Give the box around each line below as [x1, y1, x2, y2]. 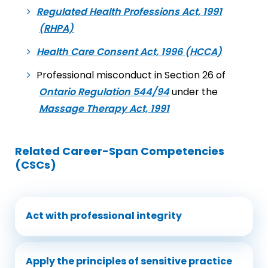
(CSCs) [15, 157, 56, 172]
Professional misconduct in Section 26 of [36, 68, 226, 82]
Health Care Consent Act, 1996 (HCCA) [36, 45, 222, 59]
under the [169, 85, 218, 99]
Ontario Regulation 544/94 [39, 85, 169, 99]
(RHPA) [39, 22, 74, 35]
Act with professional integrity [26, 209, 182, 223]
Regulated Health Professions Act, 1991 [36, 5, 222, 19]
